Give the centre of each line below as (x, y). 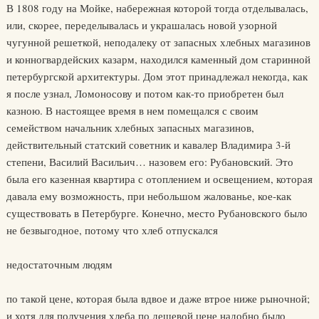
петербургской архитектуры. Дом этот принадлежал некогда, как (157, 76)
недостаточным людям (59, 264)
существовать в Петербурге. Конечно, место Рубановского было (157, 213)
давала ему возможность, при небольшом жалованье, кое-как (148, 196)
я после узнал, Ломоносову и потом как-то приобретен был (145, 93)
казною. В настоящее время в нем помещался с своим (132, 110)
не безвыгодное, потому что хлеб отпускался (112, 230)
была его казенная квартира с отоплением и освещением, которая (159, 179)
